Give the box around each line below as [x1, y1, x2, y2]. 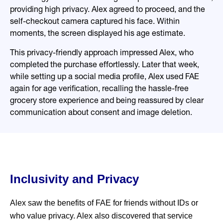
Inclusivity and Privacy [10, 172, 139, 186]
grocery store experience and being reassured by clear [10, 97, 204, 106]
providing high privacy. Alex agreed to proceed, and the [10, 6, 205, 14]
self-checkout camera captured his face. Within [10, 18, 180, 26]
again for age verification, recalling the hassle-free [10, 85, 189, 94]
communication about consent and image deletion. [10, 109, 192, 117]
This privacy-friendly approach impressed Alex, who [10, 49, 194, 58]
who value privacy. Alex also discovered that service [10, 212, 193, 221]
